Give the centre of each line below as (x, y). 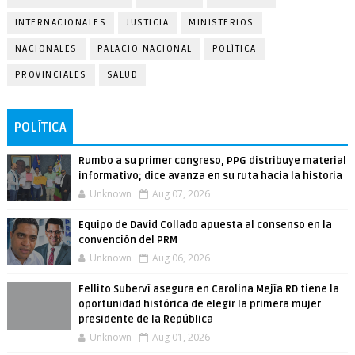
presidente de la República (145, 319)
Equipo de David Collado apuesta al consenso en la (205, 225)
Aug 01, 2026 (181, 337)
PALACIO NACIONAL (145, 49)
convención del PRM (128, 240)
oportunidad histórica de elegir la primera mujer (199, 304)
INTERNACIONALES (61, 23)
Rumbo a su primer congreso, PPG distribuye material (212, 161)
